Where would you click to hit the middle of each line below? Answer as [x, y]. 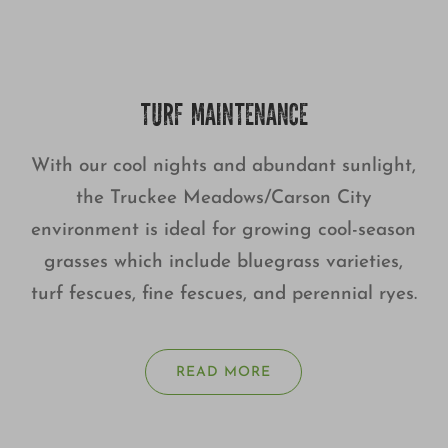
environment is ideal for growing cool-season [224, 231]
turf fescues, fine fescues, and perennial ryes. [223, 295]
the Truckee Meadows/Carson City [223, 199]
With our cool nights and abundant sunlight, [224, 167]
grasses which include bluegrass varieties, [224, 263]
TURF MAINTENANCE [223, 118]
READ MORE [224, 373]
